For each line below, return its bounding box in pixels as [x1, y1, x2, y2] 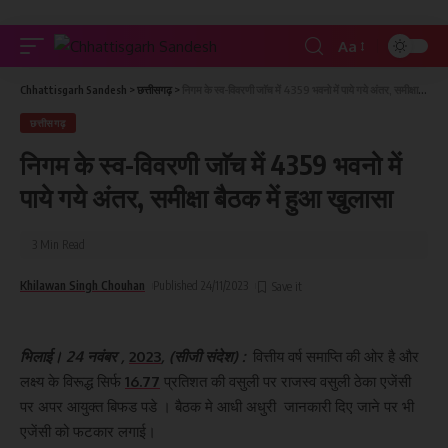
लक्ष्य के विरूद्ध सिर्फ [20, 372, 125, 391]
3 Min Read [32, 237, 85, 252]
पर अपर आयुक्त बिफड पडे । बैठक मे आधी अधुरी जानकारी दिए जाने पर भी [20, 397, 414, 416]
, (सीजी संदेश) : [161, 347, 253, 366]
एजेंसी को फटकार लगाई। [20, 422, 156, 441]
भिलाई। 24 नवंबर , [20, 347, 129, 366]
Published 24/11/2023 [153, 278, 249, 293]
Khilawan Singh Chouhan [20, 278, 145, 293]
